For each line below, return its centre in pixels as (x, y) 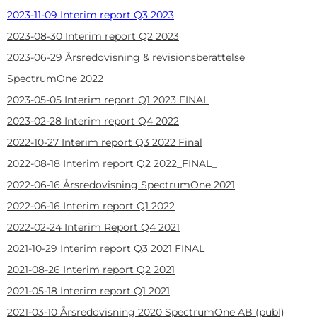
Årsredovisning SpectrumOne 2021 (149, 184)
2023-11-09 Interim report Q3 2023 (91, 15)
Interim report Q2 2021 (119, 269)
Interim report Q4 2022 (122, 121)
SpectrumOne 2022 (55, 78)
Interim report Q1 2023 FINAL (137, 99)
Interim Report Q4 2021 (122, 227)
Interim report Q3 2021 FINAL (132, 248)
